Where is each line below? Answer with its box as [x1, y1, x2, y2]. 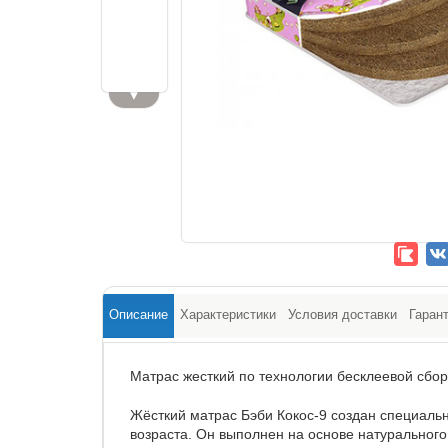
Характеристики [180, 307, 276, 322]
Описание [109, 307, 168, 322]
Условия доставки [288, 307, 397, 322]
